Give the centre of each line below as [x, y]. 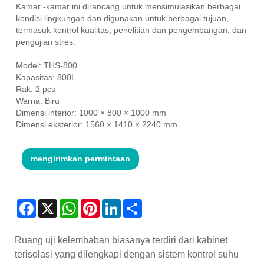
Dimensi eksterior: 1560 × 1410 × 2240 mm [97, 124]
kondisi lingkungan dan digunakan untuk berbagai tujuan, [122, 18]
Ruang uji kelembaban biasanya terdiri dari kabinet [121, 240]
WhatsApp [98, 204]
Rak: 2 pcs [36, 89]
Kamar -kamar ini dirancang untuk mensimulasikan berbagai [128, 6]
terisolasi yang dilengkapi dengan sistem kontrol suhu [127, 254]
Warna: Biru [38, 100]
